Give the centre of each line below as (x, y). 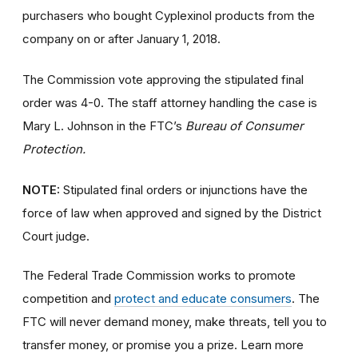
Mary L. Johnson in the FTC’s (104, 126)
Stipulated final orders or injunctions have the (185, 190)
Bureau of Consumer (245, 126)
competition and (68, 299)
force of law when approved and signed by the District (172, 213)
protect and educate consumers (203, 299)
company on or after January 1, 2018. (121, 39)
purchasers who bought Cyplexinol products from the (169, 16)
